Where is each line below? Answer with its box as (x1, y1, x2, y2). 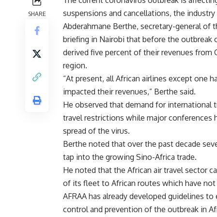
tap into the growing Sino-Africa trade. (63, 152, 197, 162)
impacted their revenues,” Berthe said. (63, 87, 196, 97)
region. (63, 61, 87, 71)
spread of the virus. (63, 126, 130, 136)
